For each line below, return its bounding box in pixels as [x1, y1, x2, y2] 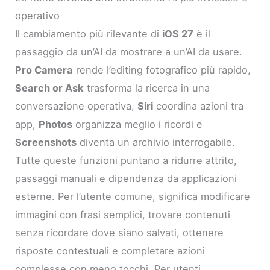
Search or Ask [15, 81, 84, 94]
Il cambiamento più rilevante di [15, 27, 163, 40]
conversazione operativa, [15, 99, 138, 112]
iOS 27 [162, 27, 194, 40]
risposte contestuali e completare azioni [15, 244, 206, 257]
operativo [15, 9, 60, 22]
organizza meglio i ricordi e [72, 118, 203, 130]
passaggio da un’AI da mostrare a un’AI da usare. [15, 45, 243, 58]
